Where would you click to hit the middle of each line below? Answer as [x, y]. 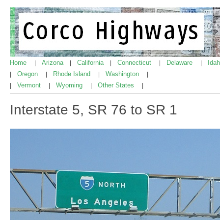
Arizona [54, 63]
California [91, 63]
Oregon [28, 74]
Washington [123, 74]
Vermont [30, 85]
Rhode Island [73, 74]
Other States [117, 85]
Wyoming [70, 85]
